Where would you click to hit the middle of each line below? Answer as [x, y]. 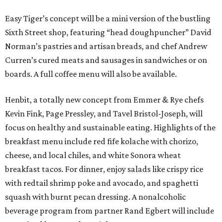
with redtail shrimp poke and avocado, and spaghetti [102, 183]
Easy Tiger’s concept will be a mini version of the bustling [108, 18]
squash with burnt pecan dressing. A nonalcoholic [95, 197]
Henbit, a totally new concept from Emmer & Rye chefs [104, 100]
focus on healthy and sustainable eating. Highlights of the [110, 127]
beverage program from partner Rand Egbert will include [110, 211]
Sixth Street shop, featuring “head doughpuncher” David [108, 32]
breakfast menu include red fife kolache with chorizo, [102, 141]
